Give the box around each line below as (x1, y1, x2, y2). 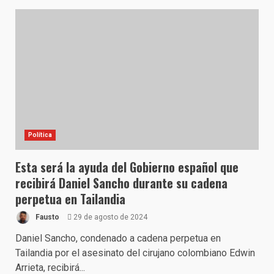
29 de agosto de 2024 (72, 212, 147, 221)
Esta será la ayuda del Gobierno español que (15, 158, 239, 176)
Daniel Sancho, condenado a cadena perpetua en (15, 232, 221, 244)
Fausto (34, 212, 59, 221)
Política (28, 131, 52, 138)
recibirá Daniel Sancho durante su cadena (15, 174, 228, 192)
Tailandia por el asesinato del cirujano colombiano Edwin (15, 247, 255, 259)
